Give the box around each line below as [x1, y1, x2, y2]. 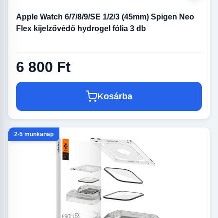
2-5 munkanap [14, 130, 54, 138]
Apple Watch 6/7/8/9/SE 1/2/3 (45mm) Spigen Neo [16, 13, 194, 21]
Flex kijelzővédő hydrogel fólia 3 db [16, 24, 146, 33]
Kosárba [97, 91, 132, 101]
